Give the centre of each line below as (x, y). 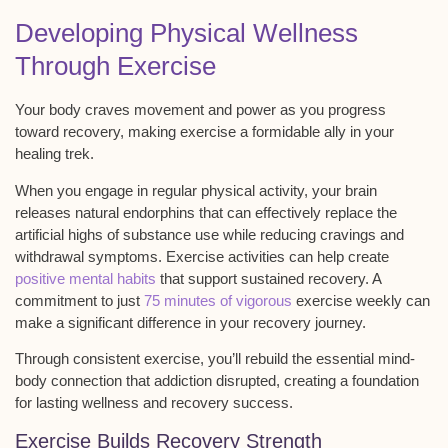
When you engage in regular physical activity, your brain (196, 190)
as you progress (331, 110)
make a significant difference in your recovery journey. (190, 322)
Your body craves (74, 110)
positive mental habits (85, 278)
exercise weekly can (361, 300)
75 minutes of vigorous (218, 300)
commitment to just (79, 300)
